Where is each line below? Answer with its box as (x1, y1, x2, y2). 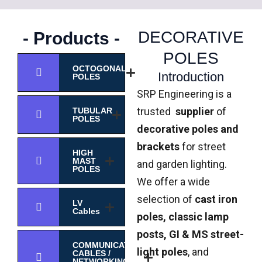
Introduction (157, 70, 224, 85)
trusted (137, 105, 173, 118)
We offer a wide (137, 175, 210, 188)
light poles (137, 246, 188, 258)
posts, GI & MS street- (137, 228, 244, 241)
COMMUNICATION (73, 240, 144, 250)
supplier (173, 105, 214, 118)
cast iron (195, 193, 237, 206)
